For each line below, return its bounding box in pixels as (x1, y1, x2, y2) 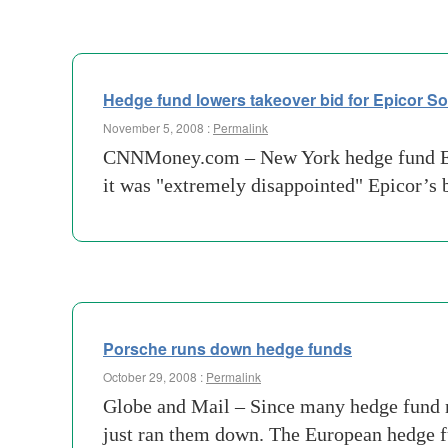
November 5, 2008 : (103, 119, 213, 136)
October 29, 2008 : (103, 368, 206, 385)
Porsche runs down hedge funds (103, 337, 352, 360)
